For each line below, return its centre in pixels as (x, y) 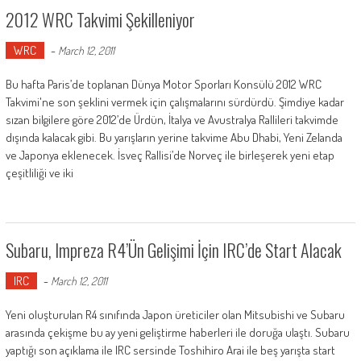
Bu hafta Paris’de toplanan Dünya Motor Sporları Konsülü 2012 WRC (163, 84)
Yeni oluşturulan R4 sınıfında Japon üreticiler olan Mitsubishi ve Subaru (175, 314)
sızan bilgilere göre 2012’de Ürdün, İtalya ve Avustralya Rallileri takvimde (172, 119)
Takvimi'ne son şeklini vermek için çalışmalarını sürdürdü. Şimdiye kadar (174, 102)
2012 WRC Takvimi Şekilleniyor (100, 19)
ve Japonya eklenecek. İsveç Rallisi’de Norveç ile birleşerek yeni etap (170, 155)
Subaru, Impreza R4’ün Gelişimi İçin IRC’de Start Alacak (173, 249)
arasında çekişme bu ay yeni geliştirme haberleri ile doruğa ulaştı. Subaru (177, 332)
